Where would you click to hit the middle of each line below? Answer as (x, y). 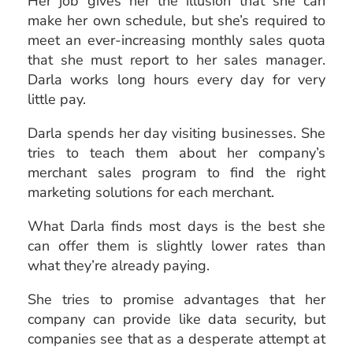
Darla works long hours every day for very (176, 79)
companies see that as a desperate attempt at (176, 338)
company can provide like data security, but (176, 319)
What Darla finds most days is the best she (176, 226)
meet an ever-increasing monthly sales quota (176, 40)
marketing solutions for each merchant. (151, 192)
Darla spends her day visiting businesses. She (176, 133)
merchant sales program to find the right (176, 172)
